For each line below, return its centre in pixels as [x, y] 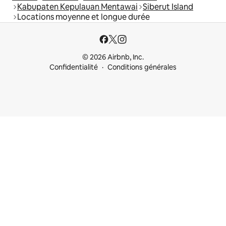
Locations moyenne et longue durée [83, 17]
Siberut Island [168, 7]
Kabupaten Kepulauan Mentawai [77, 7]
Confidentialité [74, 67]
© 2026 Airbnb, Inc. [113, 57]
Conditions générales [142, 67]
